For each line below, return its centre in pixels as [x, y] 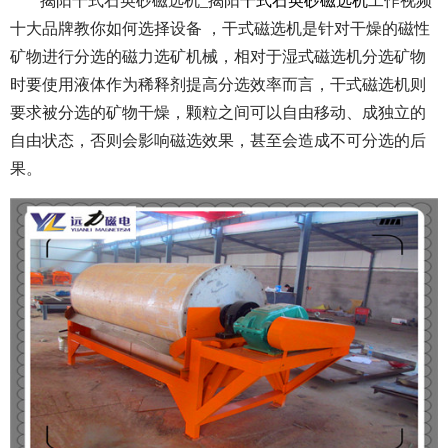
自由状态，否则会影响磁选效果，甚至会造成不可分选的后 [218, 141]
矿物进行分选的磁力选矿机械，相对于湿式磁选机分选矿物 [218, 57]
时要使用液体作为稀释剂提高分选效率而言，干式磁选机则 [218, 85]
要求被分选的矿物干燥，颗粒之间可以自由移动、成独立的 [218, 113]
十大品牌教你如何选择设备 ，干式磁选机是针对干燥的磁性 [220, 29]
